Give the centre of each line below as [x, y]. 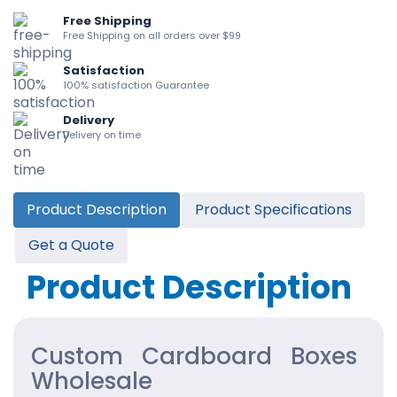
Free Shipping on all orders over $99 [152, 35]
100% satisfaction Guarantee [136, 85]
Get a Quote [71, 245]
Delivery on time [102, 134]
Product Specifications [273, 209]
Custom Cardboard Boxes [194, 356]
